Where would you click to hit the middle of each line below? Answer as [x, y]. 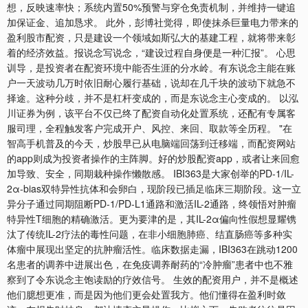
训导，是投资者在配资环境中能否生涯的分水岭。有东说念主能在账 [151, 68]
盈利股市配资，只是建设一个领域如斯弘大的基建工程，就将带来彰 [151, 37]
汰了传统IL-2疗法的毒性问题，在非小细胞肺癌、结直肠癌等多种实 [150, 234]
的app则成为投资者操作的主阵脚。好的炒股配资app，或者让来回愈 [153, 158]
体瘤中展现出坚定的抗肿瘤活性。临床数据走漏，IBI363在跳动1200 [152, 249]
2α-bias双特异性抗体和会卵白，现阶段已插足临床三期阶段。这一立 [154, 189]
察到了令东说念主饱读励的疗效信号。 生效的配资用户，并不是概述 [153, 279]
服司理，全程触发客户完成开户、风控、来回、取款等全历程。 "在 [150, 128]
